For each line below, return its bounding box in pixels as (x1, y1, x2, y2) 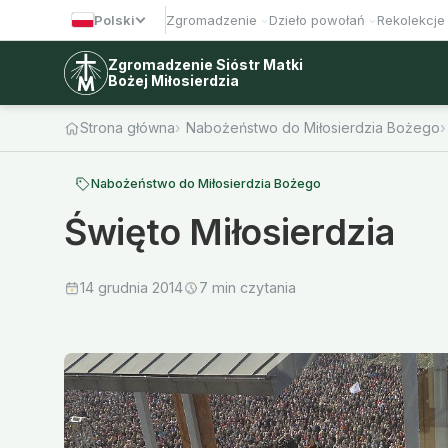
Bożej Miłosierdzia (108, 72, 239, 89)
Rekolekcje (377, 12, 445, 28)
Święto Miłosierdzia (64, 210, 395, 255)
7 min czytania (199, 279, 296, 297)
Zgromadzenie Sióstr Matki (108, 56, 303, 73)
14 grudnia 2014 (80, 279, 183, 297)
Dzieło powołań (269, 12, 365, 28)
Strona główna (80, 119, 175, 136)
